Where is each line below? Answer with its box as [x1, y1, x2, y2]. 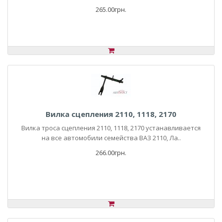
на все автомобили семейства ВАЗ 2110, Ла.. [41, 133, 181, 142]
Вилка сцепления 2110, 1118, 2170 [46, 109, 176, 119]
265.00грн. [96, 5, 126, 14]
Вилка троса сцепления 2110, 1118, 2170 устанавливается [21, 123, 201, 132]
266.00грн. [96, 148, 126, 157]
